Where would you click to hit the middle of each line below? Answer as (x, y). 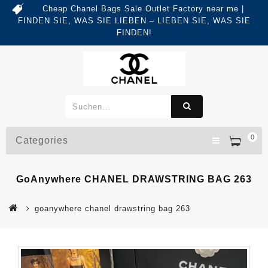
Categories (42, 141)
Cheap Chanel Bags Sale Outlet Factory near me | (143, 9)
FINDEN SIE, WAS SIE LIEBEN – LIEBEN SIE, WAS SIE (134, 21)
